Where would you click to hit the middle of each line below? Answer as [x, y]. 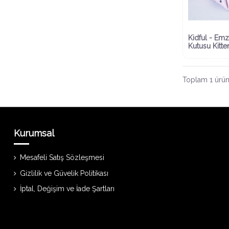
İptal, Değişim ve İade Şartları [67, 189]
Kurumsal [34, 133]
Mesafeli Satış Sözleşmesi [62, 157]
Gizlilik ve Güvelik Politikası [64, 173]
